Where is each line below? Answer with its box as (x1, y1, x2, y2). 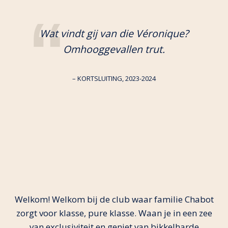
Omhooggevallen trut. (63, 42, 165, 56)
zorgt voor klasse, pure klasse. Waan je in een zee (16, 207, 212, 219)
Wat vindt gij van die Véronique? (40, 26, 188, 40)
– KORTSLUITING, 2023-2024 (72, 74, 156, 83)
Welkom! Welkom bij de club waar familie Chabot (14, 193, 214, 205)
